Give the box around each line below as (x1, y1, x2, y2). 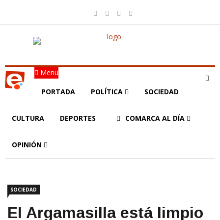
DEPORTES (60, 113, 96, 123)
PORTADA (41, 87, 75, 96)
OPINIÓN (12, 140, 44, 149)
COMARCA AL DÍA (125, 113, 187, 123)
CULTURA (12, 113, 44, 123)
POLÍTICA (91, 87, 125, 96)
